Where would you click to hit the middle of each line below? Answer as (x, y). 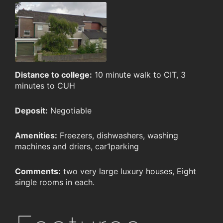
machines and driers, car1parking (77, 147)
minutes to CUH (45, 86)
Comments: (38, 171)
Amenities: (36, 136)
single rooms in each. (55, 182)
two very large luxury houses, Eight (128, 171)
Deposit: (31, 111)
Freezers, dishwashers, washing (118, 136)
